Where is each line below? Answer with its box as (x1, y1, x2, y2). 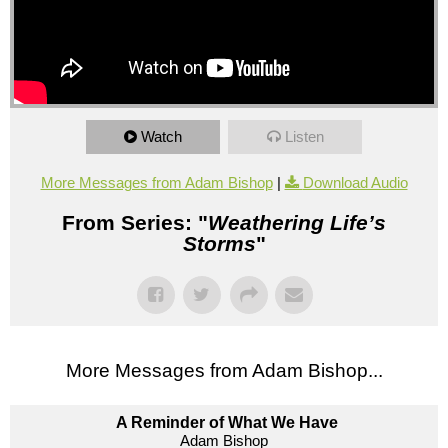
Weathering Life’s (208, 210, 386, 234)
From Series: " (62, 210, 208, 234)
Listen (284, 127, 324, 145)
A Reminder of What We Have (115, 413, 338, 431)
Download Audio (302, 173, 408, 191)
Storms (182, 231, 256, 255)
